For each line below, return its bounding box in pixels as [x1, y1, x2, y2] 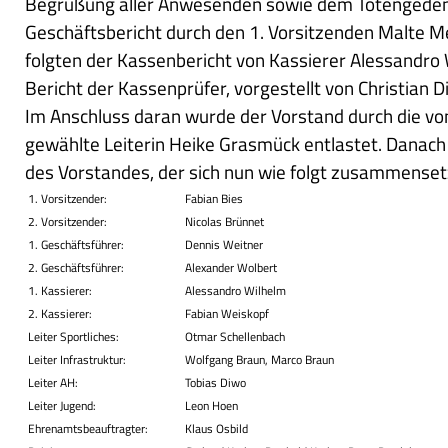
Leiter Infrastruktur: [28, 349, 126, 369]
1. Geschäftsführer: [28, 234, 124, 254]
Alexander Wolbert [185, 257, 277, 277]
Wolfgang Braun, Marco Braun [185, 349, 334, 369]
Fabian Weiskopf [185, 303, 269, 323]
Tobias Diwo [185, 372, 246, 392]
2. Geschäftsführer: [28, 257, 124, 277]
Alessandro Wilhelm [185, 280, 286, 300]
